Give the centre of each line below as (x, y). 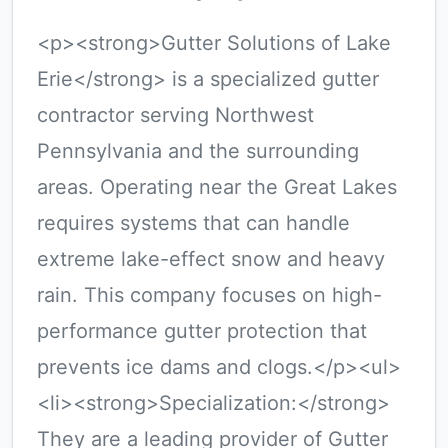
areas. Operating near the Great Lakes (217, 187)
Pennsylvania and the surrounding (198, 151)
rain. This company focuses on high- (209, 295)
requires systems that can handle (193, 223)
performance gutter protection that (202, 331)
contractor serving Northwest (175, 115)
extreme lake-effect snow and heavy (211, 259)
